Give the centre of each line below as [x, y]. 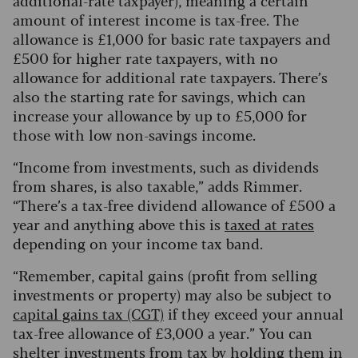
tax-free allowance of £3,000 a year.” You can [163, 333]
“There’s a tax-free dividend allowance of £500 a [174, 205]
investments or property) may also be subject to [172, 294]
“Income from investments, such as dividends [166, 167]
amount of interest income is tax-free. [143, 20]
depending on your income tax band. [138, 243]
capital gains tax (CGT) [88, 314]
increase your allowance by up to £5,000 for [160, 115]
